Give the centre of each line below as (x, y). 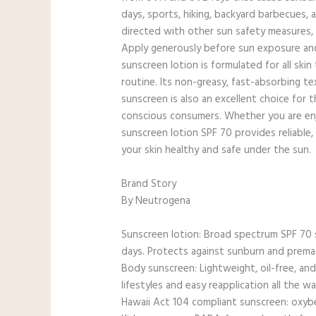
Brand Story (149, 184)
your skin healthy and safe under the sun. (217, 151)
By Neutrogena (156, 201)
